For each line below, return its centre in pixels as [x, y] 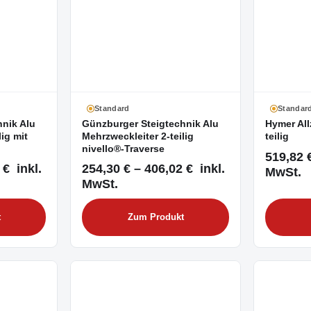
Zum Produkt [155, 218]
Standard [112, 109]
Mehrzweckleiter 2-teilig [138, 137]
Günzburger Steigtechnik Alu [150, 124]
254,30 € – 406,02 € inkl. [153, 169]
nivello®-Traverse [123, 149]
